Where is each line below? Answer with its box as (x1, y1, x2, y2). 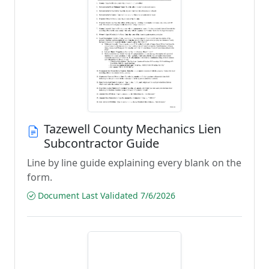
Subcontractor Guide (44, 135, 159, 151)
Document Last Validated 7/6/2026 (35, 190, 175, 201)
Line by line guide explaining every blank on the (27, 156, 241, 169)
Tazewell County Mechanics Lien (44, 121, 221, 137)
